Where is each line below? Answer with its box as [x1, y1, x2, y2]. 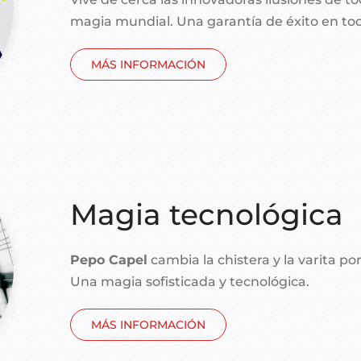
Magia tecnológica [70, 196, 344, 232]
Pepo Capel [70, 251, 148, 268]
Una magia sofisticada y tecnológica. [70, 273, 310, 289]
